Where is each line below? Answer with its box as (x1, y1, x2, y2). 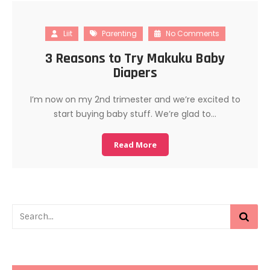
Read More (113, 139, 157, 150)
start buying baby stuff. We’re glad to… (54, 107, 216, 120)
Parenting (101, 28, 137, 39)
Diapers (113, 63, 157, 82)
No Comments (163, 28, 219, 39)
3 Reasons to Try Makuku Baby (45, 49, 225, 67)
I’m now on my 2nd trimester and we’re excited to (30, 93, 240, 105)
